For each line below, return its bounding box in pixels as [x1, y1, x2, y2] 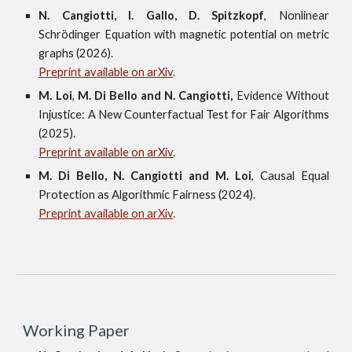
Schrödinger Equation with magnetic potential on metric [38, 27, 329, 41]
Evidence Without [236, 89, 329, 102]
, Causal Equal [251, 169, 329, 182]
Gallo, [145, 9, 189, 22]
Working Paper [23, 321, 130, 339]
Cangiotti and [130, 169, 215, 182]
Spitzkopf [211, 9, 265, 22]
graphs [38, 46, 75, 60]
